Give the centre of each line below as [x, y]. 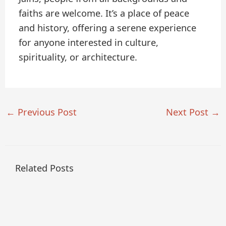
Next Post [189, 112]
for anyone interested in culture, [89, 42]
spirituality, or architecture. [78, 57]
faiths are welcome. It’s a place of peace [104, 13]
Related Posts [44, 168]
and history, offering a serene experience [108, 28]
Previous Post [46, 112]
